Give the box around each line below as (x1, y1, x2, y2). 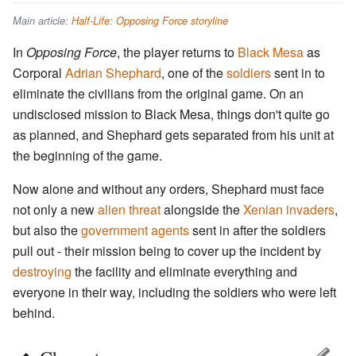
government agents (81, 220, 189, 239)
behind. (13, 303, 55, 322)
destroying (13, 261, 72, 281)
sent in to (271, 63, 325, 82)
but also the (13, 220, 81, 239)
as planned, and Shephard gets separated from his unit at (13, 125, 334, 144)
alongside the (161, 199, 243, 219)
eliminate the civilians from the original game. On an (13, 83, 304, 103)
